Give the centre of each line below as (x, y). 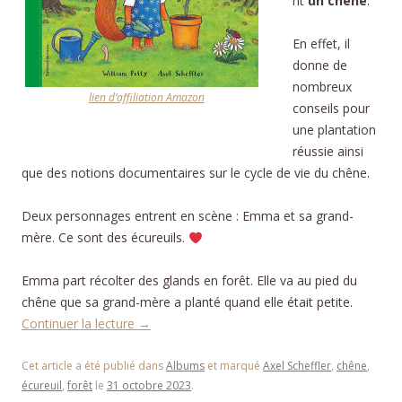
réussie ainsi (328, 152)
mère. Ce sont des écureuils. (105, 238)
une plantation (334, 130)
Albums (185, 366)
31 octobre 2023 (149, 386)
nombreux (322, 87)
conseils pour (331, 109)
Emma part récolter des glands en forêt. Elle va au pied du (189, 281)
